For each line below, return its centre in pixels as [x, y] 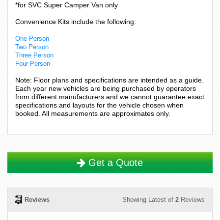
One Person [32, 38]
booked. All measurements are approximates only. [93, 113]
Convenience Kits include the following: [76, 21]
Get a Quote [114, 162]
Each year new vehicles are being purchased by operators [106, 88]
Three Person [34, 55]
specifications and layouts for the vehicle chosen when [99, 105]
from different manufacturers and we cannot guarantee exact [110, 96]
